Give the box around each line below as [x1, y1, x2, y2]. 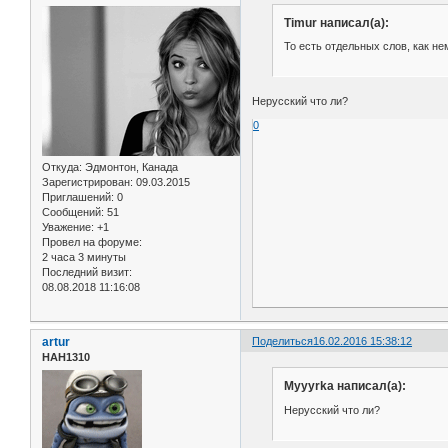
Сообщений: [42, 206, 104, 219]
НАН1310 [42, 351, 90, 364]
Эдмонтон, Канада [82, 161, 178, 174]
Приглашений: [42, 191, 114, 204]
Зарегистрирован [42, 176, 130, 189]
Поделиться [252, 335, 314, 348]
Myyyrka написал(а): [283, 379, 406, 394]
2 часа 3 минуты [42, 251, 126, 264]
